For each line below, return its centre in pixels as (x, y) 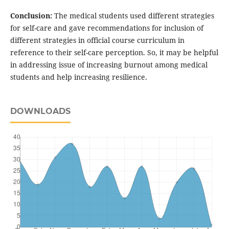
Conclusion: (31, 16)
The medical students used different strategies (133, 16)
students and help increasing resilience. (78, 77)
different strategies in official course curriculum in (97, 40)
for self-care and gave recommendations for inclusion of (107, 28)
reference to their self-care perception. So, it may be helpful (114, 53)
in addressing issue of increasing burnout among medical (109, 65)
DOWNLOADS (40, 111)
